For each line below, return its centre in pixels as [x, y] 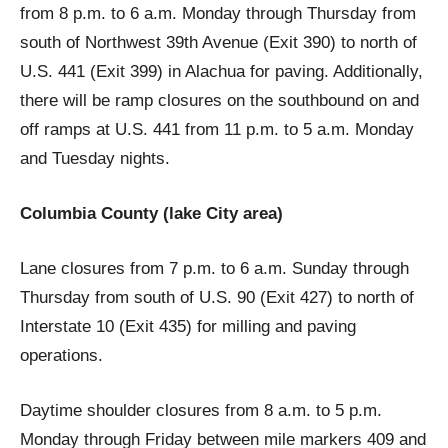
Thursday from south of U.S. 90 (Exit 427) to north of [217, 297]
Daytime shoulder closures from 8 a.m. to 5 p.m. [201, 410]
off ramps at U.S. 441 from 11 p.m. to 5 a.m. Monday [217, 129]
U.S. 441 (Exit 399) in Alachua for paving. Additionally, [221, 71]
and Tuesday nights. [95, 158]
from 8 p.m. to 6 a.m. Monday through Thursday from [218, 13]
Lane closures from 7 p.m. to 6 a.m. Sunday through [214, 268]
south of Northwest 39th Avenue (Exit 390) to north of [218, 42]
